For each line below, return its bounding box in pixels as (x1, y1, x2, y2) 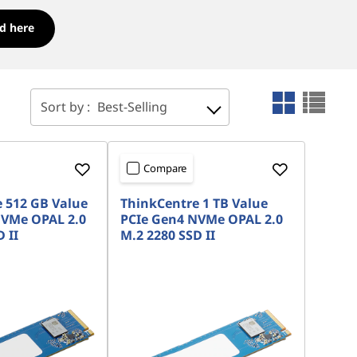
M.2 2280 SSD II (120, 226, 216, 244)
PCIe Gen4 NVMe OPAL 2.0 (120, 210, 284, 228)
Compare (143, 161, 187, 175)
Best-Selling (97, 98, 167, 116)
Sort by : (41, 98, 93, 116)
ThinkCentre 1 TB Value (120, 194, 269, 212)
